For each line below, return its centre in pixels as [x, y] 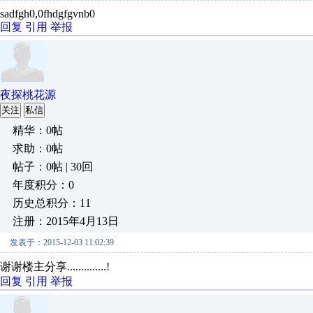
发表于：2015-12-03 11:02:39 [62, 242]
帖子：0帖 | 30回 [53, 167]
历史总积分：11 [52, 203]
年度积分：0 [43, 185]
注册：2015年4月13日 [66, 221]
